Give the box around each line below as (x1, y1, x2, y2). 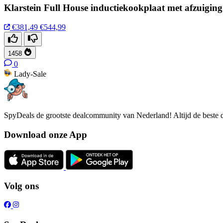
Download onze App (4, 129, 87, 140)
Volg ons (4, 181, 39, 192)
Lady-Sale (14, 70, 46, 79)
